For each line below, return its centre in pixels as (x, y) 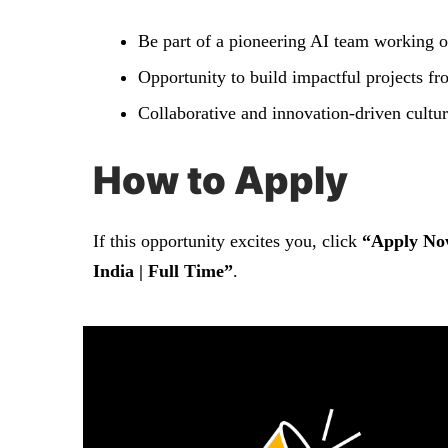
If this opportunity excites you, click (227, 241)
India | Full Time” (163, 271)
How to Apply (220, 180)
